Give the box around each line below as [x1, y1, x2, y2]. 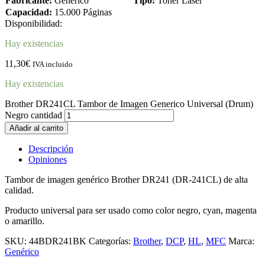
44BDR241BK [29, 235, 86, 246]
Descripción [28, 143, 73, 154]
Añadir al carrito [9, 123, 63, 132]
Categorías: [89, 235, 133, 246]
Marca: [228, 235, 254, 246]
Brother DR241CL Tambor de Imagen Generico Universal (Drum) [5, 98, 253, 109]
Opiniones [28, 154, 67, 164]
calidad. [5, 185, 34, 195]
